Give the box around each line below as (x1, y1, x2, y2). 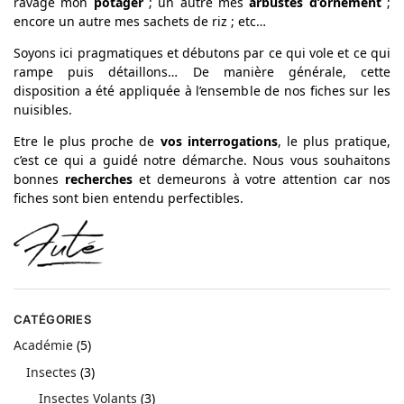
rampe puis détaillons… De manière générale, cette (14, 63, 390, 81)
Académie (14, 335, 73, 353)
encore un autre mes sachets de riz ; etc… (14, 13, 266, 31)
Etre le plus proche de (14, 133, 161, 151)
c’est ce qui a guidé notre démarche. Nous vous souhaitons (14, 151, 390, 170)
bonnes (14, 170, 65, 188)
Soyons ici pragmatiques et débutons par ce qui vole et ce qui (14, 44, 390, 62)
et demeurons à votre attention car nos (132, 170, 390, 188)
